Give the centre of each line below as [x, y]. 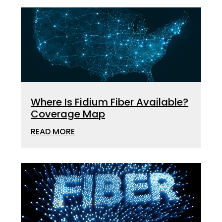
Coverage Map [68, 114]
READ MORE [53, 132]
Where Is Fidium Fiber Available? [110, 102]
